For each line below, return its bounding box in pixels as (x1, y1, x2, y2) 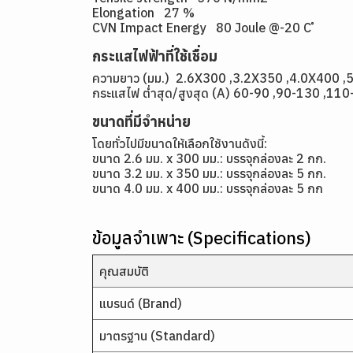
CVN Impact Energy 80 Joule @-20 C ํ (92, 20, 314, 35)
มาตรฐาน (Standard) (99, 328, 215, 344)
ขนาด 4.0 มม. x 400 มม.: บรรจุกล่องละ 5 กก (92, 180, 323, 196)
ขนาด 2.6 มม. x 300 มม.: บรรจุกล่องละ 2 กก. (92, 150, 326, 166)
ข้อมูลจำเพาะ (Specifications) (92, 226, 311, 249)
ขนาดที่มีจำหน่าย (92, 113, 191, 131)
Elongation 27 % (92, 5, 195, 20)
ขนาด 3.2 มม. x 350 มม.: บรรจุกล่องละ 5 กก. (92, 165, 326, 181)
